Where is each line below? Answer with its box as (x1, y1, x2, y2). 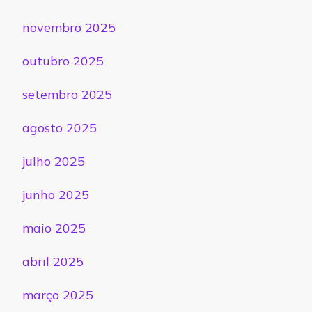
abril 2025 (22, 253, 84, 270)
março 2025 (22, 287, 93, 304)
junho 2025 (22, 187, 89, 203)
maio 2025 (22, 220, 86, 237)
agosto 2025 (22, 120, 97, 136)
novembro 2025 (22, 19, 116, 36)
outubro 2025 (22, 53, 104, 70)
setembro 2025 (22, 86, 112, 103)
